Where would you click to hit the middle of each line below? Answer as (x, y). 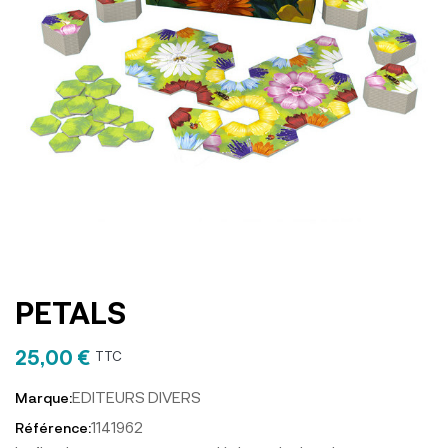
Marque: (43, 397)
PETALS (70, 311)
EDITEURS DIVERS (136, 397)
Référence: (53, 427)
